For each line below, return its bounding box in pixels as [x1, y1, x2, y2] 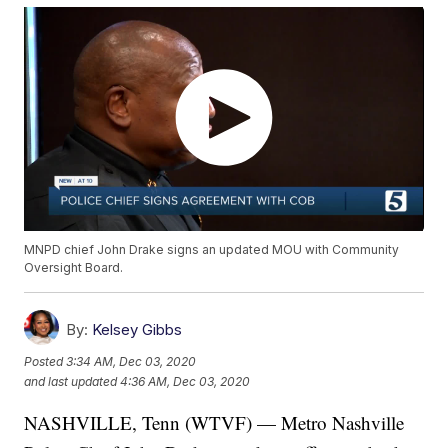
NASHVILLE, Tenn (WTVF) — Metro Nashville [24, 410, 405, 436]
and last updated [24, 373, 118, 389]
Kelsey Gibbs [92, 320, 183, 340]
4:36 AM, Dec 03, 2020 [120, 373, 251, 389]
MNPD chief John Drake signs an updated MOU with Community [24, 242, 400, 258]
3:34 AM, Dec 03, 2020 [66, 353, 197, 369]
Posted [24, 353, 67, 369]
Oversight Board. [24, 260, 124, 276]
